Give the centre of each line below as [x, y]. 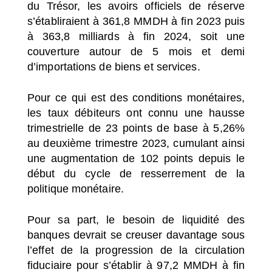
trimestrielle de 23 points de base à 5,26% [136, 128]
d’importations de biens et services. [114, 66]
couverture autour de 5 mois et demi [136, 51]
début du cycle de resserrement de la [136, 173]
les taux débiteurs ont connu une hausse [136, 113]
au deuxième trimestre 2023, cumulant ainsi [136, 143]
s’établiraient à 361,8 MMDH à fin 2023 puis [136, 21]
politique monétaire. [76, 189]
